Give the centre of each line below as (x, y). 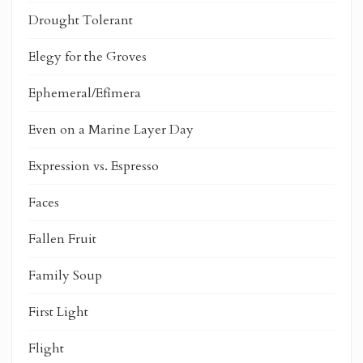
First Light (58, 312)
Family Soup (65, 275)
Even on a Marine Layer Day (111, 129)
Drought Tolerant (81, 20)
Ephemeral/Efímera (85, 93)
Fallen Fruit (62, 239)
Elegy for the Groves (88, 56)
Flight (46, 348)
